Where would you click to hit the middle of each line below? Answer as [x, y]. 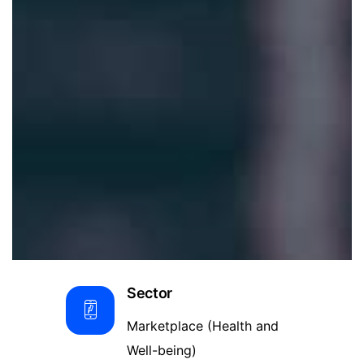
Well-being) [162, 350]
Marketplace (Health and [203, 326]
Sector [149, 293]
